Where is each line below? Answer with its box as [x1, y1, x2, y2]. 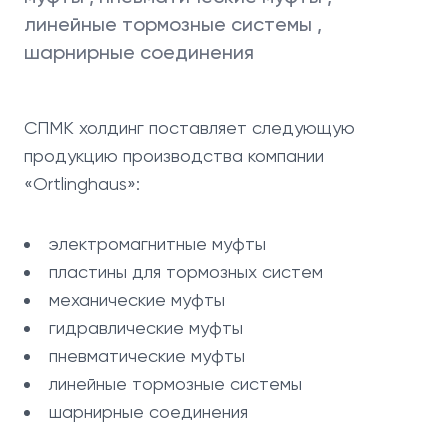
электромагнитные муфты [49, 233, 266, 254]
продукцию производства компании [24, 145, 324, 166]
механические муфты [49, 289, 225, 310]
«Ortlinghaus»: [24, 173, 140, 194]
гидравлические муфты [49, 317, 243, 338]
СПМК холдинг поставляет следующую [24, 117, 355, 138]
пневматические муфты [49, 345, 245, 366]
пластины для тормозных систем [49, 261, 323, 282]
